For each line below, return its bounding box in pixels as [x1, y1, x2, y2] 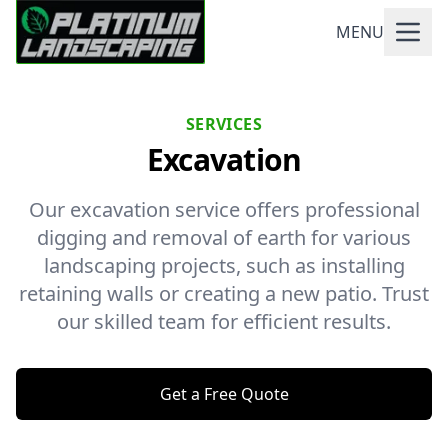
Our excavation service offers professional [28, 196, 420, 223]
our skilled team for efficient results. [57, 308, 391, 335]
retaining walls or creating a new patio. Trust [19, 280, 429, 307]
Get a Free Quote [159, 383, 289, 405]
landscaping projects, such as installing [43, 252, 405, 279]
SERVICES [185, 113, 263, 135]
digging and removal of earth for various [37, 224, 411, 251]
